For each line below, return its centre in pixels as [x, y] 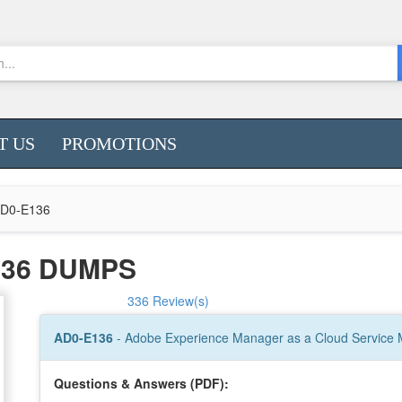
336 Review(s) [168, 301]
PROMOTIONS [119, 144]
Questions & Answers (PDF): [141, 383]
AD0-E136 [85, 337]
